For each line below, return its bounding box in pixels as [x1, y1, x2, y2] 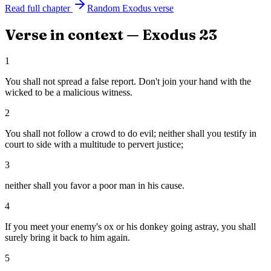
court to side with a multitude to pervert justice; [5, 139, 183, 150]
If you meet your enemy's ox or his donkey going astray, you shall [5, 221, 256, 232]
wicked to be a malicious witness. [5, 87, 132, 98]
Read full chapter [5, 3, 70, 14]
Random [87, 3, 122, 14]
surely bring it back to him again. [5, 232, 130, 243]
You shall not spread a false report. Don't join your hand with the [5, 76, 251, 87]
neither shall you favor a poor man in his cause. [5, 180, 184, 191]
